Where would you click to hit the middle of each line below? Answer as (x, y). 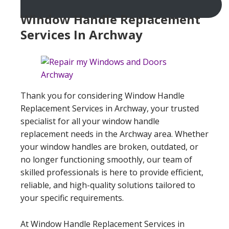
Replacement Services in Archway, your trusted (110, 108)
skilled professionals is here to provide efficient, (112, 172)
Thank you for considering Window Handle (102, 95)
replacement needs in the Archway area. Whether (114, 134)
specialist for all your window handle (90, 121)
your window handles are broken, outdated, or (109, 146)
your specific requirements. (72, 198)
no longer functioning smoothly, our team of (106, 159)
